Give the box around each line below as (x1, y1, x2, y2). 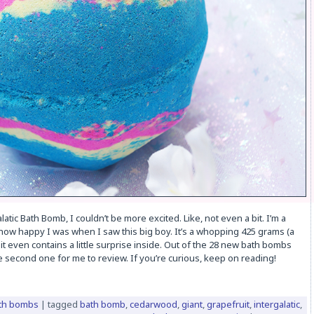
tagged (47, 298, 78, 311)
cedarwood (129, 298, 177, 311)
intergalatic (253, 298, 300, 311)
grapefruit (206, 298, 250, 311)
